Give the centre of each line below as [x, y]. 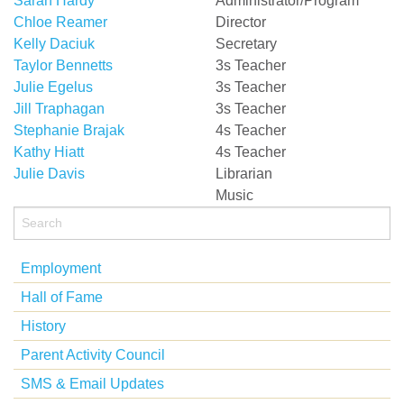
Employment [61, 268]
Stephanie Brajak [69, 130]
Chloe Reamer [60, 22]
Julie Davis [49, 173]
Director [241, 22]
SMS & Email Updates [92, 383]
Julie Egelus [53, 87]
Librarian [244, 173]
